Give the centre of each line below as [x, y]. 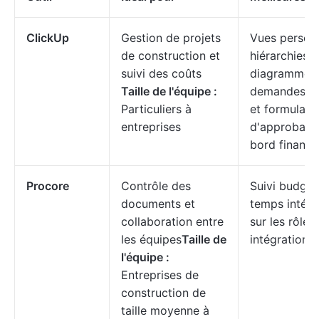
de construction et [171, 56]
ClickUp [48, 38]
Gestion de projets [171, 38]
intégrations [282, 239]
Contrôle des [156, 186]
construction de [163, 293]
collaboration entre [172, 221]
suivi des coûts [161, 73]
